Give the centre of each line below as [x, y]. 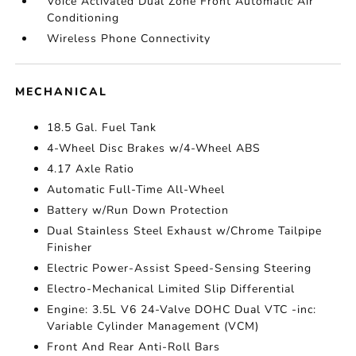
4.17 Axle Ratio [91, 169]
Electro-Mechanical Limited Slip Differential [171, 289]
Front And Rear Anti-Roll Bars [134, 347]
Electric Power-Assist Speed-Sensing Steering [180, 268]
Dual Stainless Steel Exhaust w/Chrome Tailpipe [185, 231]
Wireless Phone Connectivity [129, 39]
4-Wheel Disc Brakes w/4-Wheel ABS [154, 148]
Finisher [70, 248]
